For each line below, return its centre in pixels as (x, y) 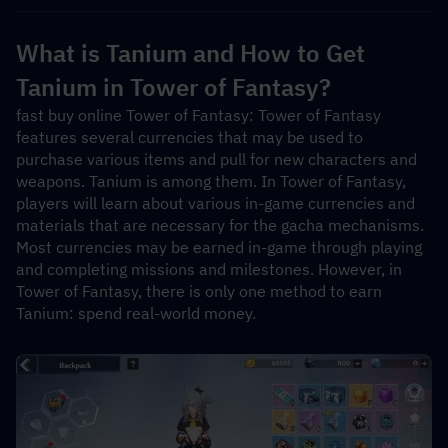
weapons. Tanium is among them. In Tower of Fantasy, (211, 181)
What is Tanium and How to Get (190, 53)
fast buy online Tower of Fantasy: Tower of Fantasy (198, 115)
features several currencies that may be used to (189, 137)
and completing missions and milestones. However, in (209, 269)
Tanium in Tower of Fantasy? (173, 87)
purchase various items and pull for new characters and (216, 159)
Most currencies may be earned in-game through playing (219, 247)
